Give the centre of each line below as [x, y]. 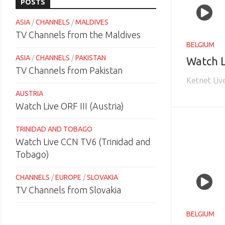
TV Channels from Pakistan [69, 70]
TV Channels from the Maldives [78, 35]
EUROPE [68, 177]
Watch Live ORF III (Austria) [70, 106]
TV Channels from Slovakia [68, 190]
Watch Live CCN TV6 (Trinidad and [83, 142]
